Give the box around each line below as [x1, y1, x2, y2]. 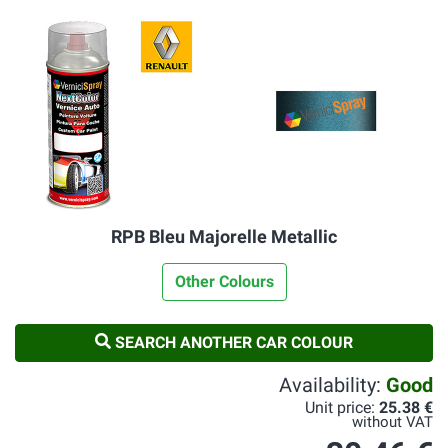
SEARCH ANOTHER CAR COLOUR [111, 333, 353, 352]
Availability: [279, 373, 386, 397]
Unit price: [305, 398, 379, 417]
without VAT [352, 414, 433, 431]
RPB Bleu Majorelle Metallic [111, 226, 337, 247]
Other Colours [174, 272, 274, 291]
